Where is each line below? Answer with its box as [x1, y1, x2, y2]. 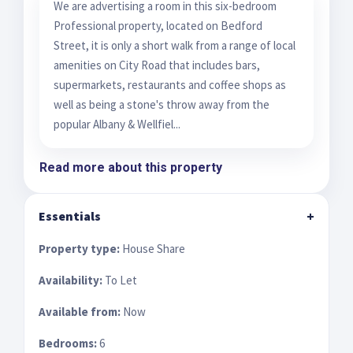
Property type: [39, 240, 120, 256]
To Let [102, 272, 137, 288]
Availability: [39, 272, 102, 288]
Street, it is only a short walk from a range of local [54, 37, 295, 53]
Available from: [39, 303, 121, 319]
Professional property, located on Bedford [54, 17, 262, 33]
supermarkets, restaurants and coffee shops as [54, 76, 286, 92]
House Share [120, 240, 185, 256]
